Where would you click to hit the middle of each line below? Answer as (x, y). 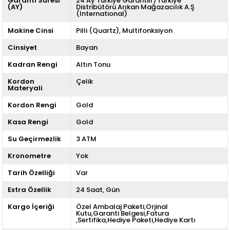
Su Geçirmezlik (35, 139)
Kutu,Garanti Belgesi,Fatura (122, 214)
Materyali (25, 88)
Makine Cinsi (31, 31)
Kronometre (30, 156)
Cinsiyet (23, 48)
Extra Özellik (30, 190)
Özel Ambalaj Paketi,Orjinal (122, 207)
